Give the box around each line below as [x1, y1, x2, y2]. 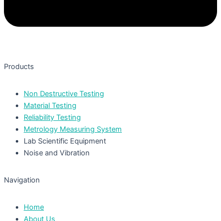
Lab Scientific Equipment [24, 137, 106, 146]
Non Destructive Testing [24, 89, 104, 99]
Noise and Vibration [24, 148, 90, 158]
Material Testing [24, 101, 76, 110]
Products [4, 62, 34, 72]
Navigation [4, 176, 40, 185]
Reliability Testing [24, 113, 81, 122]
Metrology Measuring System [24, 125, 122, 134]
